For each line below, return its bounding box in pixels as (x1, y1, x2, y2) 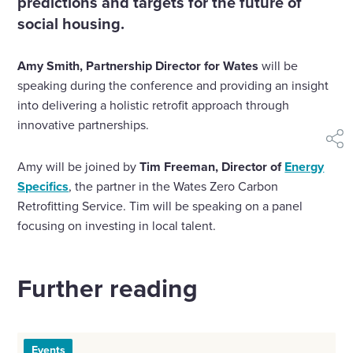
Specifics (17, 173, 69, 192)
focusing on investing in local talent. (17, 213, 217, 231)
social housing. (17, 8, 125, 32)
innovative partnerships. (17, 112, 153, 130)
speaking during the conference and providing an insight (17, 72, 329, 91)
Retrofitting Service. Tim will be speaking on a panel (17, 193, 303, 211)
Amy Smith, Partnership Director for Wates (17, 53, 259, 72)
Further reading (17, 266, 199, 303)
